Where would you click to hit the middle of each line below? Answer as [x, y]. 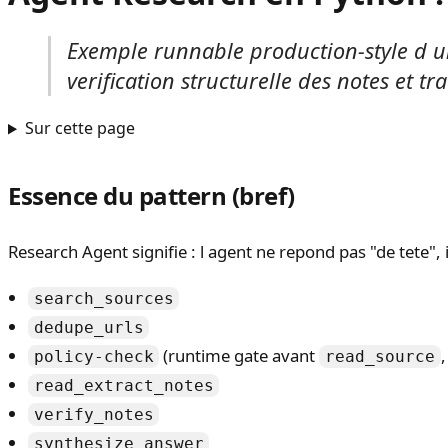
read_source [380, 357]
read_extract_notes [123, 386]
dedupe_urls [88, 328]
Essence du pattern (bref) [151, 196]
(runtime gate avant [239, 356]
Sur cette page [79, 128]
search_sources [103, 299]
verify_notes [93, 415]
